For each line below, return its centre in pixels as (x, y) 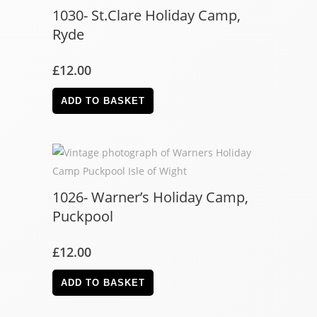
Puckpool (83, 216)
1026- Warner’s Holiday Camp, (150, 197)
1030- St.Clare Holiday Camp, (146, 15)
